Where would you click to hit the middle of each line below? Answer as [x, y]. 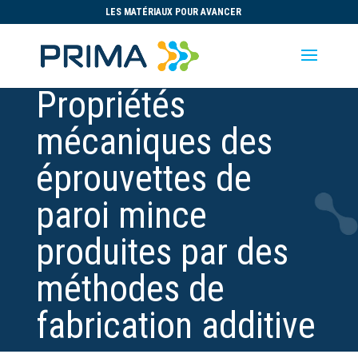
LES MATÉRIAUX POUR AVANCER [174, 12]
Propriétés [110, 105]
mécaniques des [154, 141]
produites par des [162, 252]
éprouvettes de [143, 178]
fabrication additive [175, 325]
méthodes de [130, 288]
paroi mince [121, 215]
